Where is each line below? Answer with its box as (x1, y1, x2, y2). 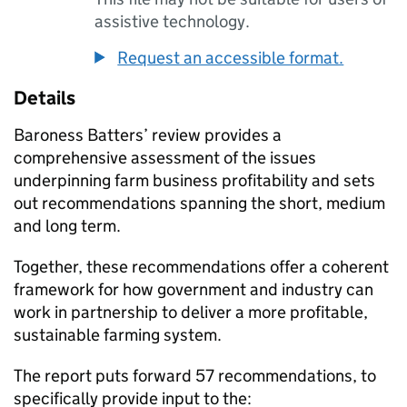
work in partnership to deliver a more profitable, (14, 302, 368, 323)
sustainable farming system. (14, 324, 222, 346)
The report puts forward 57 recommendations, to (14, 365, 376, 387)
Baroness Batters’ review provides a (14, 124, 282, 146)
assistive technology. (94, 11, 251, 33)
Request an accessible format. (117, 47, 344, 69)
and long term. (14, 215, 121, 237)
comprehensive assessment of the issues (14, 147, 316, 169)
